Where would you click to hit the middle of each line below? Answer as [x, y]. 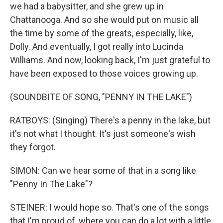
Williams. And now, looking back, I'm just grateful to [110, 60]
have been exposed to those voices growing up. [104, 73]
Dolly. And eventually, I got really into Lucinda [97, 47]
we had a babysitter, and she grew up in [87, 6]
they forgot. [33, 147]
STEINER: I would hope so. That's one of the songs [110, 207]
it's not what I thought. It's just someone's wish [103, 134]
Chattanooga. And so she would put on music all [104, 20]
